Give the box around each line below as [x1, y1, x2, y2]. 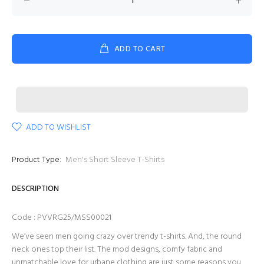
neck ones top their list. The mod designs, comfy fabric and [12, 243, 222, 256]
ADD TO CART [114, 42, 166, 56]
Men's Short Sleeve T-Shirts [65, 153, 164, 167]
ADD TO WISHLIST [26, 121, 91, 134]
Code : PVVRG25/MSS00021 [12, 211, 111, 225]
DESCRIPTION [12, 182, 59, 196]
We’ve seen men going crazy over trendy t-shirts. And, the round [12, 230, 242, 243]
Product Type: [12, 153, 61, 167]
